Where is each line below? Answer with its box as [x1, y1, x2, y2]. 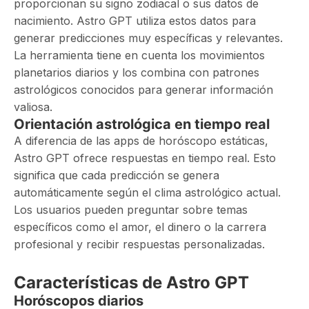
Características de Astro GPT [14, 272, 249, 292]
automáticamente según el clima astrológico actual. [14, 186, 281, 199]
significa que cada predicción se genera [14, 168, 219, 182]
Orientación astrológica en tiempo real [14, 116, 270, 132]
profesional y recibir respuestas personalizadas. [14, 237, 265, 251]
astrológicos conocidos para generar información [14, 83, 273, 97]
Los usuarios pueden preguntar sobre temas [14, 203, 248, 217]
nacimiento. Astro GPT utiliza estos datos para [14, 14, 256, 28]
